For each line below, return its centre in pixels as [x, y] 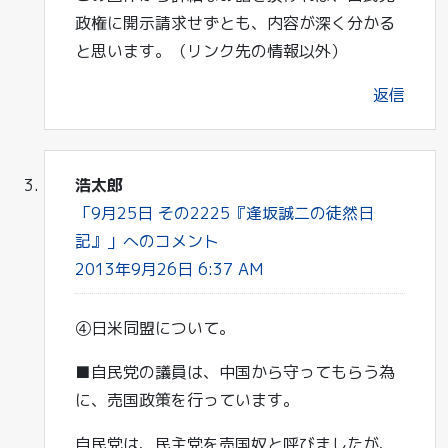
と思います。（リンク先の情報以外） [211, 51]
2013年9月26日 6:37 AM [169, 269]
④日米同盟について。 [155, 328]
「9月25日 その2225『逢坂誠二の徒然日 [224, 213]
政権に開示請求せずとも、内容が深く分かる [235, 23]
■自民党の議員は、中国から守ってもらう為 [235, 372]
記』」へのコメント [147, 241]
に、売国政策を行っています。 [187, 400]
